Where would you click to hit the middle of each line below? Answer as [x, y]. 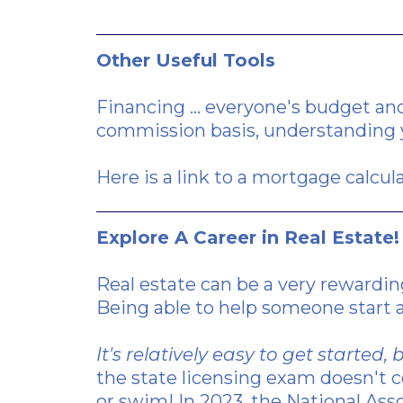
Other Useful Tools [186, 61]
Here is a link [153, 178]
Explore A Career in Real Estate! [248, 238]
